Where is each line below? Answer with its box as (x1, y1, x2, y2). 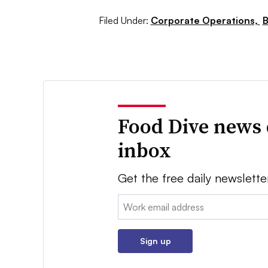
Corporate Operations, (150, 14, 260, 27)
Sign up (139, 236, 171, 246)
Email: (118, 196, 143, 208)
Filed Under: (98, 14, 148, 27)
